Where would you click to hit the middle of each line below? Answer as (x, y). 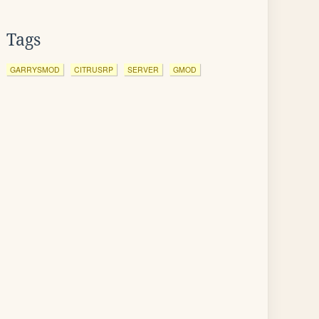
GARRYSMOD (35, 69)
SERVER (143, 69)
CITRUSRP (94, 69)
